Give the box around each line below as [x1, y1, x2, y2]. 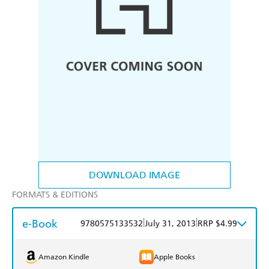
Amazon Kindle [38, 253, 89, 262]
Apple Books [154, 253, 195, 262]
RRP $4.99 [198, 219, 237, 229]
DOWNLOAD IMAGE [89, 169, 180, 181]
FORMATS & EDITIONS [12, 190, 98, 201]
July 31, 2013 [145, 219, 196, 229]
